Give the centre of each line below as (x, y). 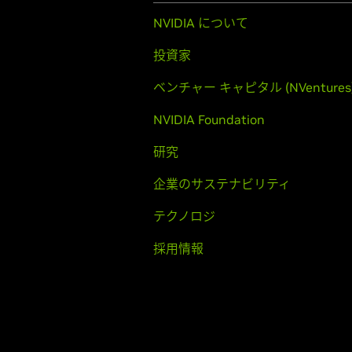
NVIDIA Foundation (209, 119)
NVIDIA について (201, 23)
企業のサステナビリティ (222, 184)
